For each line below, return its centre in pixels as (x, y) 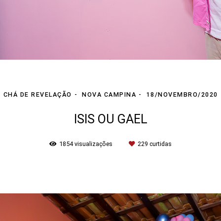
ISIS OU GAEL (110, 119)
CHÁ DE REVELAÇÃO (37, 94)
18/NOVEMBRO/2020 (182, 94)
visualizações (93, 144)
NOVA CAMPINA (109, 94)
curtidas (160, 144)
